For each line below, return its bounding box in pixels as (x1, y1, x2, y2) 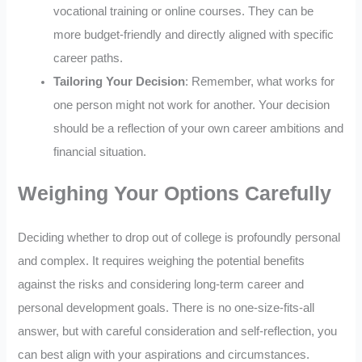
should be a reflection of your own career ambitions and (53, 121, 344, 135)
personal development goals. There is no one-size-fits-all (18, 301, 315, 314)
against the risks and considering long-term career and (18, 277, 305, 291)
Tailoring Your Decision (53, 74, 186, 88)
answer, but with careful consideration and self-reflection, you (18, 324, 338, 338)
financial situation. (53, 145, 147, 158)
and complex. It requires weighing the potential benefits (18, 254, 305, 267)
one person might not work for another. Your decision (53, 98, 330, 112)
